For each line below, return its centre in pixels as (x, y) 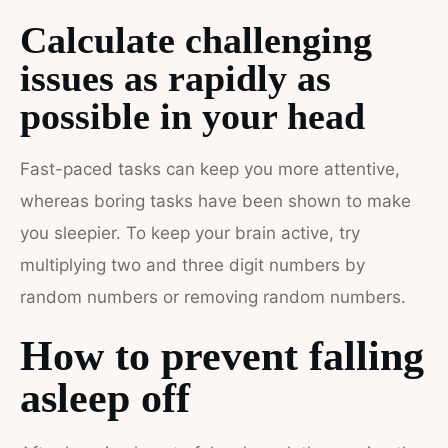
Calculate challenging (196, 40)
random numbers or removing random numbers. (213, 297)
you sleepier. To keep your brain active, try (190, 233)
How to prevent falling (222, 356)
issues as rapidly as (175, 78)
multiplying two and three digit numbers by (192, 265)
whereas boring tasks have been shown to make (215, 201)
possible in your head (192, 116)
